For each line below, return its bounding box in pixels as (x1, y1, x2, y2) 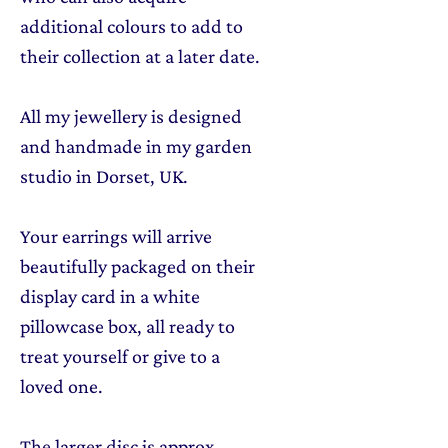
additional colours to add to (20, 15, 243, 38)
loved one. (20, 375, 103, 398)
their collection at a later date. (20, 45, 260, 68)
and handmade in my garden (20, 135, 252, 158)
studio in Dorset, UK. (20, 165, 188, 188)
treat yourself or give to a (20, 345, 220, 368)
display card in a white (20, 285, 200, 308)
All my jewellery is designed (20, 105, 242, 128)
